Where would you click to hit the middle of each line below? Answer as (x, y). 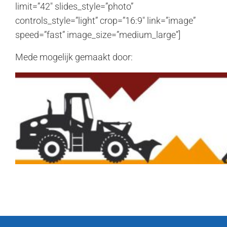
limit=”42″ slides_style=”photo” (74, 6)
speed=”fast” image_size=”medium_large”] (98, 35)
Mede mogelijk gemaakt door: (74, 57)
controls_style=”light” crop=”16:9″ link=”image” (105, 21)
